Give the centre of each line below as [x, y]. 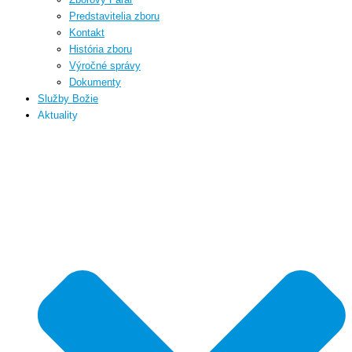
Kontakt [87, 33]
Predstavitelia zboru [114, 16]
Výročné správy [105, 66]
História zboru [101, 49]
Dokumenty [95, 82]
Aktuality [58, 115]
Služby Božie [68, 99]
